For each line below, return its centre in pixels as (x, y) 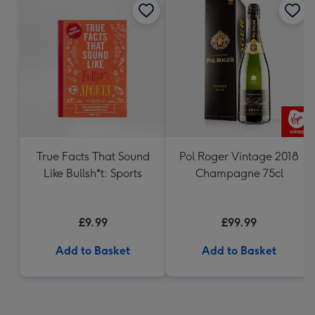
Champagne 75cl (239, 173)
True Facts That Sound (93, 156)
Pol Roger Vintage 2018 (239, 156)
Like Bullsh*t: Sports (93, 173)
